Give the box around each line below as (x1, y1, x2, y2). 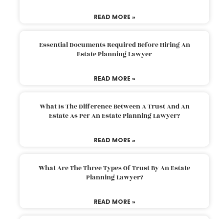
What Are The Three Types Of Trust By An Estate (39, 163, 190, 173)
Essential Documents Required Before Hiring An (39, 40, 190, 50)
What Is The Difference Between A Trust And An (39, 101, 190, 111)
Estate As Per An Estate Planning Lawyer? (49, 110, 180, 121)
